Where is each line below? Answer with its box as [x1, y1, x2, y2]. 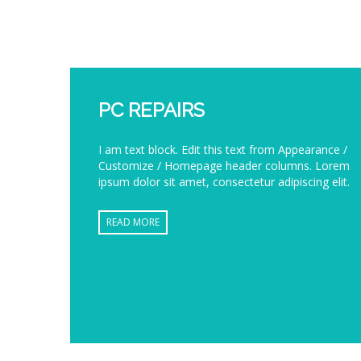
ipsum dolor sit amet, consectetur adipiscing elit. [98, 174, 350, 189]
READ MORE [106, 215, 160, 229]
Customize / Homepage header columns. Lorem [98, 158, 350, 173]
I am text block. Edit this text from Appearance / [98, 142, 347, 157]
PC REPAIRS [98, 98, 205, 122]
